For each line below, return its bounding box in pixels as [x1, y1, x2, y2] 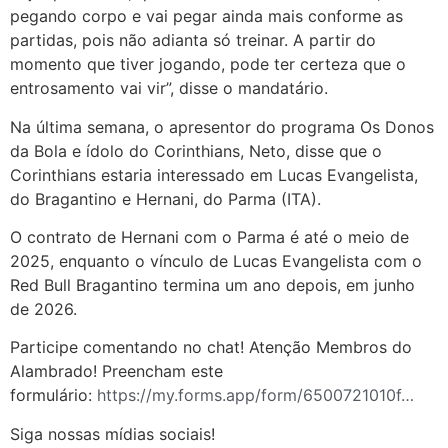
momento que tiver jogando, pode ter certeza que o [10, 54, 406, 75]
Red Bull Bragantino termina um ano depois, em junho [10, 274, 415, 295]
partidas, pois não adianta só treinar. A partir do [10, 30, 376, 51]
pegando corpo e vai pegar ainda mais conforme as [10, 6, 403, 27]
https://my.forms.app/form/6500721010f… [97, 385, 414, 406]
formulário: [10, 385, 97, 406]
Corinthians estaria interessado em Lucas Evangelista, [10, 164, 418, 185]
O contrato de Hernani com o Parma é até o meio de [10, 226, 409, 247]
